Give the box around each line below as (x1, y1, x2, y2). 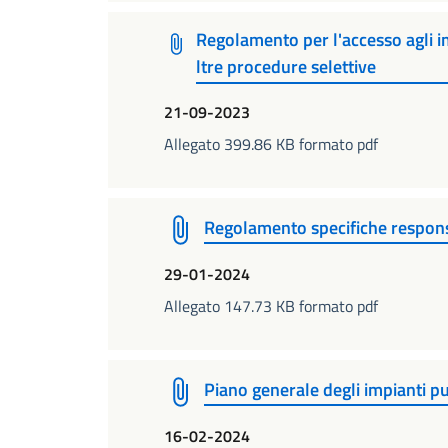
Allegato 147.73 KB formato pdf (164, 293, 378, 318)
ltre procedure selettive (195, 53, 376, 81)
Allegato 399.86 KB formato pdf (164, 131, 378, 156)
